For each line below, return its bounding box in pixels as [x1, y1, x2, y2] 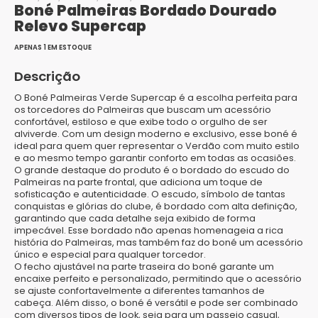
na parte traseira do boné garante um [95, 261, 274, 273]
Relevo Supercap [14, 16, 146, 36]
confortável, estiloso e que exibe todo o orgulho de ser [14, 116, 268, 128]
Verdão [185, 140, 221, 152]
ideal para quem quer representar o [14, 140, 185, 152]
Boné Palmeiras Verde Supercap [24, 92, 177, 104]
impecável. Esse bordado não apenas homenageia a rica [14, 224, 283, 236]
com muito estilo [221, 140, 300, 152]
